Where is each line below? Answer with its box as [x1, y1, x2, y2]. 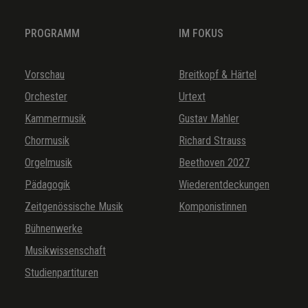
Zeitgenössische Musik [25, 199, 123, 213]
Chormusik [25, 133, 69, 147]
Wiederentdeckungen [179, 177, 269, 191]
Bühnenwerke [25, 221, 82, 235]
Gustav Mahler [179, 111, 239, 125]
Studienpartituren [25, 265, 98, 279]
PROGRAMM [25, 26, 80, 40]
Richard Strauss [179, 133, 246, 147]
